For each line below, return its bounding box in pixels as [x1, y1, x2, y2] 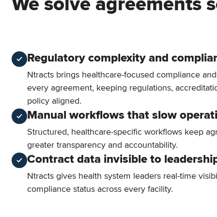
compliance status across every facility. [27, 184, 173, 195]
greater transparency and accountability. [27, 139, 178, 151]
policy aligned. [27, 95, 81, 107]
